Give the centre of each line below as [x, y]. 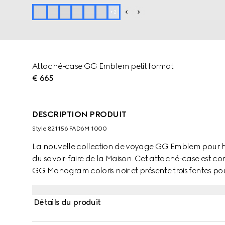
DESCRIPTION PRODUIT [79, 114]
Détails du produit [67, 202]
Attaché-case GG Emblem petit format [103, 66]
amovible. [50, 183]
